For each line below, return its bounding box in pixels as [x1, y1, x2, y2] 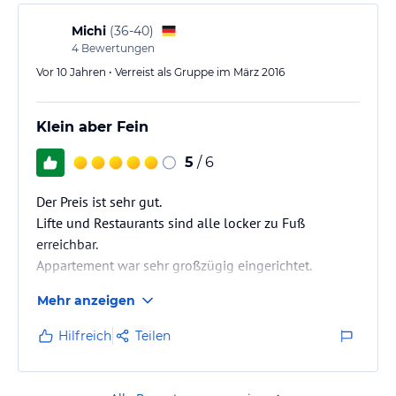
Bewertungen [79, 41, 155, 55]
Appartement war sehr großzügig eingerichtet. [36, 255, 312, 274]
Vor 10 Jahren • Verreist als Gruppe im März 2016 [36, 65, 285, 79]
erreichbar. [36, 234, 98, 253]
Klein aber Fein [36, 118, 148, 135]
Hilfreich [58, 327, 111, 344]
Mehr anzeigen [37, 292, 135, 308]
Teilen [135, 327, 171, 344]
